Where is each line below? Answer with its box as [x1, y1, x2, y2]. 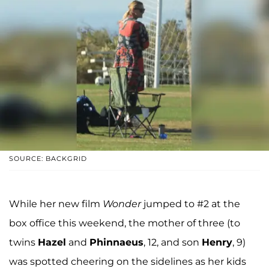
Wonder [103, 198, 141, 210]
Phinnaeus [89, 236, 144, 248]
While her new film [9, 198, 103, 210]
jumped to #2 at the [141, 198, 240, 210]
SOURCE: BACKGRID [9, 154, 87, 163]
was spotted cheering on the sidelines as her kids [9, 255, 246, 267]
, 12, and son [144, 236, 202, 248]
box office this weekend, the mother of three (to [9, 217, 240, 229]
